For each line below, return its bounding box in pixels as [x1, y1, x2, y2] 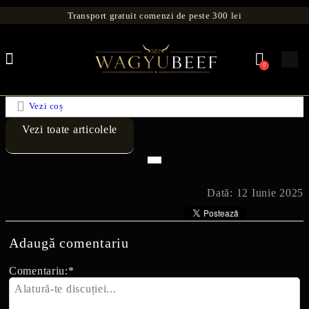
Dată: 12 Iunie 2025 [207, 186, 303, 199]
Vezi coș [28, 101, 63, 112]
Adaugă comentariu [9, 235, 130, 250]
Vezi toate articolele [22, 123, 118, 135]
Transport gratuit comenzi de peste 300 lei [67, 10, 242, 21]
